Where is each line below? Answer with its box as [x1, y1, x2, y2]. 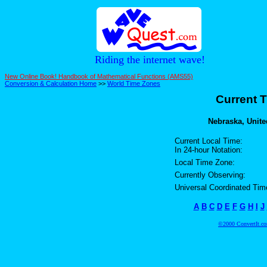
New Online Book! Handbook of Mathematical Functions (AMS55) [5, 72, 193, 80]
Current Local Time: [174, 136, 243, 146]
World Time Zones [107, 79, 160, 87]
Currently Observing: [174, 170, 246, 180]
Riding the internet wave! [94, 54, 205, 66]
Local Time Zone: [174, 158, 235, 167]
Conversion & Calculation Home [5, 79, 97, 87]
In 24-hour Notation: [174, 145, 243, 155]
